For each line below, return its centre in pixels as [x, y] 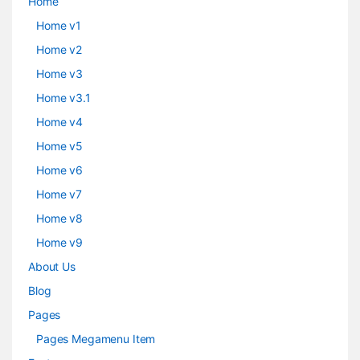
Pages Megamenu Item [96, 339]
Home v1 [59, 26]
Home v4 [60, 122]
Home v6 [60, 170]
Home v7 [59, 194]
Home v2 [59, 50]
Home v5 [60, 146]
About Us [52, 267]
